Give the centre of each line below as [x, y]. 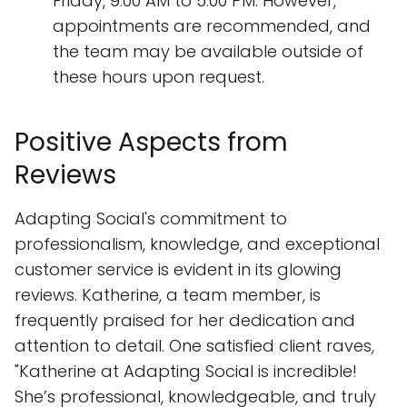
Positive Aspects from [151, 143]
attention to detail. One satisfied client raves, [194, 346]
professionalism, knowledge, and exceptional [197, 244]
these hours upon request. [159, 77]
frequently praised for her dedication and [185, 321]
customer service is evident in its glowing [178, 270]
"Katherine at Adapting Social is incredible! [186, 372]
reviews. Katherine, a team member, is [168, 295]
